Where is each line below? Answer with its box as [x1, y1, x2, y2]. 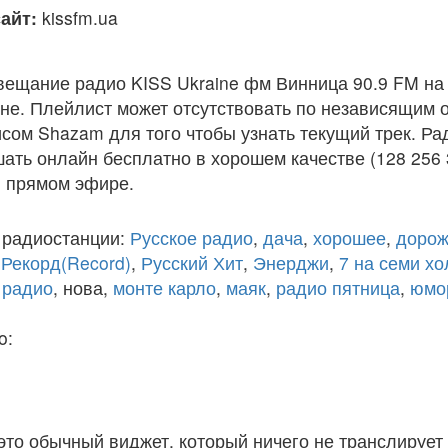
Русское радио [130, 225, 253, 250]
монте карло [113, 275, 216, 300]
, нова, [53, 275, 113, 300]
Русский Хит [141, 250, 243, 275]
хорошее [313, 225, 386, 250]
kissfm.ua [42, 5, 118, 30]
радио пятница [276, 275, 400, 300]
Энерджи [253, 250, 329, 275]
